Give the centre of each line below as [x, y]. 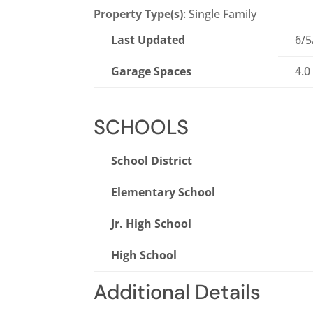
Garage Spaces [152, 72]
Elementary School [163, 192]
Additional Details [177, 292]
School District [152, 161]
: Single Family [220, 14]
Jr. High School [152, 224]
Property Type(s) [139, 14]
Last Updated [148, 40]
